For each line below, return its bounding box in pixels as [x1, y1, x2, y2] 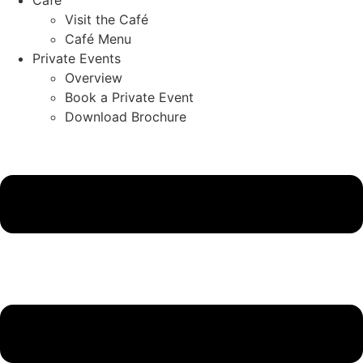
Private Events [32, 49, 121, 66]
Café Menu [65, 30, 131, 47]
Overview [65, 69, 122, 86]
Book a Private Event [65, 88, 194, 105]
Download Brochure [65, 108, 186, 125]
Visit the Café [65, 11, 148, 28]
